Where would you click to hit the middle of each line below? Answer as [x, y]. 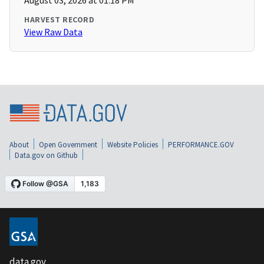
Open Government [68, 145]
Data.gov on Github [46, 156]
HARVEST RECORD [59, 20]
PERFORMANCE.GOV [201, 145]
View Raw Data [53, 32]
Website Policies [133, 145]
